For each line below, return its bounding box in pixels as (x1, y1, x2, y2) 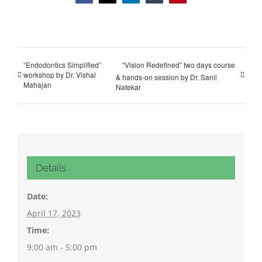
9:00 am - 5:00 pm (26, 242, 97, 253)
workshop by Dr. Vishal (23, 69, 96, 80)
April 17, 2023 (26, 208, 81, 219)
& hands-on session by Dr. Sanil (115, 71, 217, 82)
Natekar (115, 81, 141, 92)
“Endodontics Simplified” (23, 59, 101, 70)
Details (35, 162, 66, 174)
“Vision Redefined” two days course (122, 59, 235, 70)
